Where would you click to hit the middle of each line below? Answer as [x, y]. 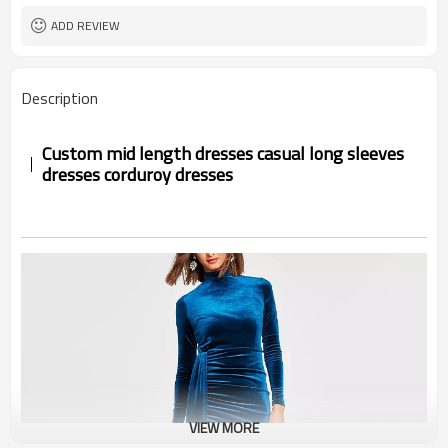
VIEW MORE [224, 427]
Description [59, 98]
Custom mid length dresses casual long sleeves [223, 153]
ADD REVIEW [85, 25]
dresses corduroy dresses [138, 174]
